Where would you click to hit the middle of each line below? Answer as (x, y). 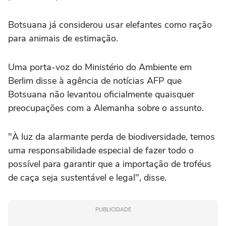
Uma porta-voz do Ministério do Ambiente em (100, 67)
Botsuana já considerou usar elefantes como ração (110, 24)
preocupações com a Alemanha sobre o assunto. (106, 108)
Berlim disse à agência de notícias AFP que (95, 80)
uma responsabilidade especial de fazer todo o (101, 150)
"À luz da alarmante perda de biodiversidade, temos (111, 136)
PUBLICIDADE (113, 209)
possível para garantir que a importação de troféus (110, 164)
